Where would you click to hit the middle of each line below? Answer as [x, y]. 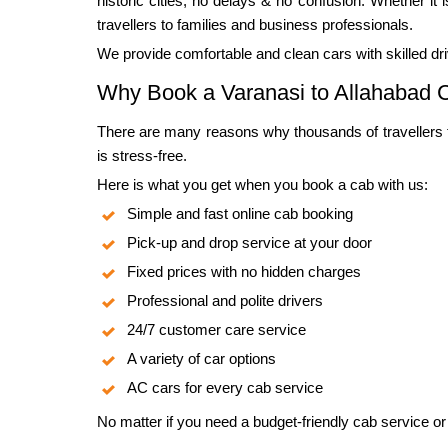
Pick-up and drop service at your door [249, 242]
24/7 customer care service [216, 329]
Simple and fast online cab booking [240, 213]
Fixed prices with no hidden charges [244, 271]
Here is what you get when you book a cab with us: [262, 184]
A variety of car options [201, 358]
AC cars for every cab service [225, 387]
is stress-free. [142, 155]
